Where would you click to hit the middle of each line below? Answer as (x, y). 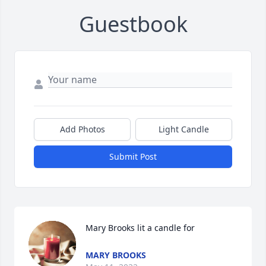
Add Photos (82, 129)
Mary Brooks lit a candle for (140, 228)
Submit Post (133, 157)
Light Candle (184, 129)
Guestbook (133, 24)
